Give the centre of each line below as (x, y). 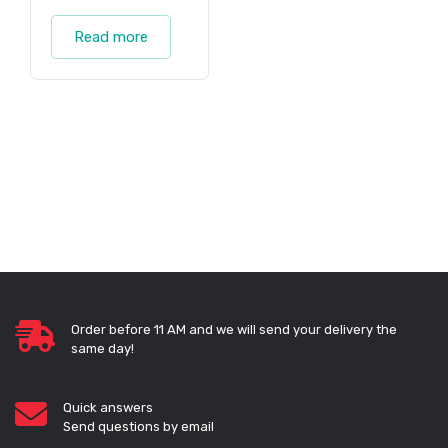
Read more (111, 37)
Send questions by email (138, 427)
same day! (102, 349)
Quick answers (108, 408)
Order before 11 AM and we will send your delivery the (234, 330)
